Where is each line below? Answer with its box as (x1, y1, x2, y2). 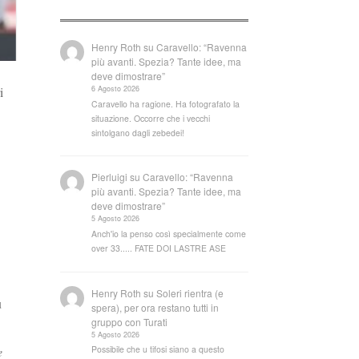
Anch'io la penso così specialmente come (91, 228, 247, 240)
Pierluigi (91, 170, 128, 184)
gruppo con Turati (91, 314, 168, 329)
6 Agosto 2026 (91, 83, 140, 94)
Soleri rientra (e (156, 285, 224, 300)
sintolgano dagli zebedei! (91, 126, 185, 139)
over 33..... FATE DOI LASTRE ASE (91, 242, 227, 254)
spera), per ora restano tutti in (91, 300, 220, 314)
